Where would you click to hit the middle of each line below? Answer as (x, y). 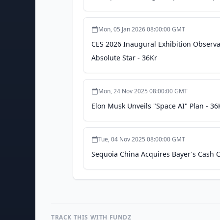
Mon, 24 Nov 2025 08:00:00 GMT (143, 91)
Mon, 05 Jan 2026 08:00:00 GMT (142, 29)
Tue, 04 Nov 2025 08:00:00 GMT (142, 139)
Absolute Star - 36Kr (124, 58)
